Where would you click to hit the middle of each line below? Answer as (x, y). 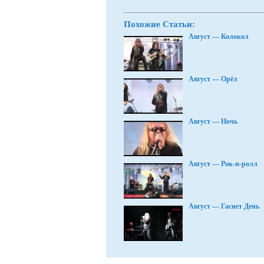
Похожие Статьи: (159, 24)
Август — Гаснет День (224, 206)
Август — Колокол (219, 37)
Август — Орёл (213, 79)
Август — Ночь (213, 121)
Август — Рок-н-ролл (223, 164)
